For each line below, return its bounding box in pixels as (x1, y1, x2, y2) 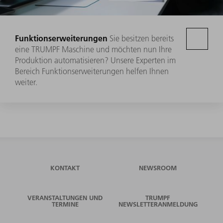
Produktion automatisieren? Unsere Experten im (15, 55, 176, 66)
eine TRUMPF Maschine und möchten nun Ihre (15, 44, 172, 55)
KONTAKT (50, 164, 80, 172)
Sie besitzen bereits (110, 33, 174, 44)
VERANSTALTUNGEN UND (27, 194, 103, 202)
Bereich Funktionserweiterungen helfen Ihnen (15, 66, 169, 77)
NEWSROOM (139, 164, 177, 172)
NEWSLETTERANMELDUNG (118, 200, 198, 209)
